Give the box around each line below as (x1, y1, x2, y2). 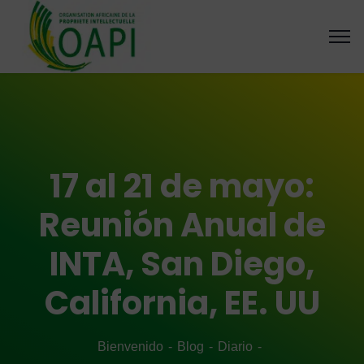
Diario (218, 340, 253, 353)
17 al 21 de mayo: (50, 163, 314, 209)
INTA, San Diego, (50, 241, 314, 287)
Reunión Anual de (38, 202, 326, 248)
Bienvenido (97, 340, 163, 353)
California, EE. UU (44, 280, 320, 326)
